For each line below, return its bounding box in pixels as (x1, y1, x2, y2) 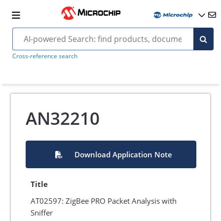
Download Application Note (74, 149, 172, 159)
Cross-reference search (12, 52, 77, 60)
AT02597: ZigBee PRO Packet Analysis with (31, 196, 177, 206)
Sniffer (31, 208, 53, 218)
